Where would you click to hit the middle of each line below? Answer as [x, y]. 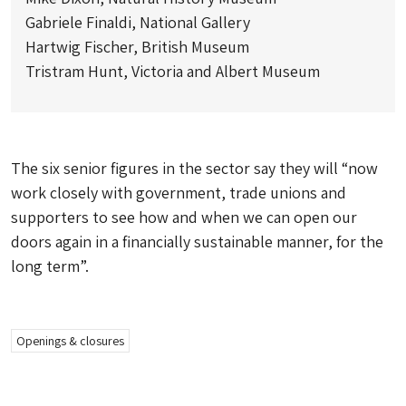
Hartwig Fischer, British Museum [137, 47]
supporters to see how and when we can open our [184, 217]
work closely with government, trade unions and [179, 193]
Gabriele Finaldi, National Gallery [138, 23]
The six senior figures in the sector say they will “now [194, 169]
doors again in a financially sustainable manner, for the [197, 242]
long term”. [50, 266]
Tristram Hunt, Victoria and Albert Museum [173, 72]
